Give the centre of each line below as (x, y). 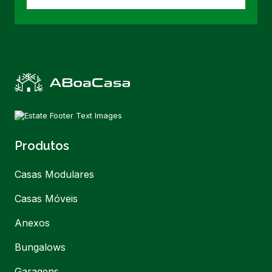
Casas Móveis (46, 199)
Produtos (42, 146)
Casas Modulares (54, 175)
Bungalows (40, 247)
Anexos (32, 223)
